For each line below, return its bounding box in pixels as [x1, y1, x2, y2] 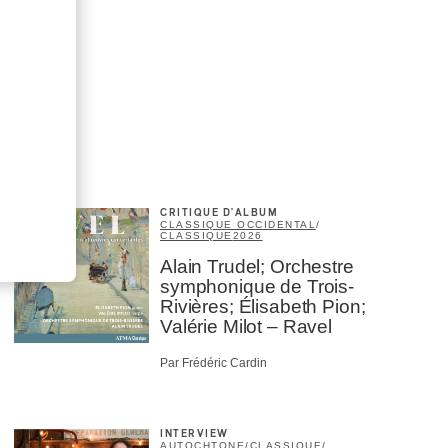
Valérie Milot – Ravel [160, 316, 332, 337]
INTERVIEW [160, 429, 229, 440]
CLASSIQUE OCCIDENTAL [160, 219, 316, 230]
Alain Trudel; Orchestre [160, 256, 354, 277]
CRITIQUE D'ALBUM [160, 208, 278, 218]
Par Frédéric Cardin [160, 356, 267, 371]
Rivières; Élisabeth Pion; [160, 296, 366, 317]
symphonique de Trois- [160, 276, 354, 297]
